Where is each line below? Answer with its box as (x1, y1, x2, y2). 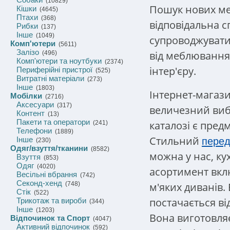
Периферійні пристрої (16, 65, 92, 74)
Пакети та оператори (16, 118, 90, 126)
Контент (16, 109, 45, 118)
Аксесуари (16, 100, 54, 109)
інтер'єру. (149, 64, 196, 78)
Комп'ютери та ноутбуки (16, 56, 102, 65)
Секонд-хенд (16, 179, 62, 187)
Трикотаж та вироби (16, 196, 86, 205)
